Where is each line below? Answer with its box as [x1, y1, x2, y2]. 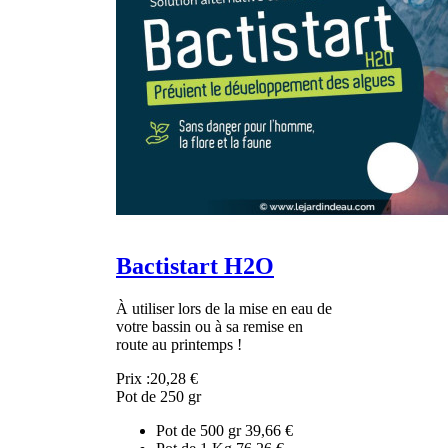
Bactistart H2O [116, 252, 274, 279]
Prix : [116, 369, 150, 387]
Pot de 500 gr [156, 421, 245, 439]
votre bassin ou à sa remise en [116, 317, 303, 335]
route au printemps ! [116, 335, 242, 353]
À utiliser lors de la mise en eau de [116, 299, 332, 317]
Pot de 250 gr [116, 387, 201, 405]
